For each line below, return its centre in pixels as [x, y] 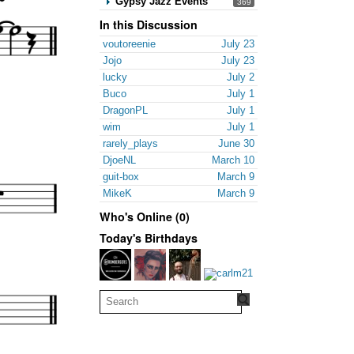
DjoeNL [119, 160]
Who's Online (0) [145, 216]
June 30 [236, 143]
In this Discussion [149, 24]
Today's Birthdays [149, 237]
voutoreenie [129, 43]
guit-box [121, 176]
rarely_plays [130, 143]
